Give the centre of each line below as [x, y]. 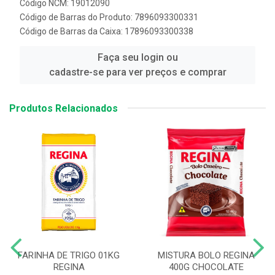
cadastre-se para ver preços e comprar [137, 72]
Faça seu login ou [137, 57]
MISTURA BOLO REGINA [206, 255]
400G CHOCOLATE [206, 267]
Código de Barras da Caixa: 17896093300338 [107, 31]
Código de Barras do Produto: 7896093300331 [109, 17]
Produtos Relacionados [64, 108]
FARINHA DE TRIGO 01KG [69, 255]
